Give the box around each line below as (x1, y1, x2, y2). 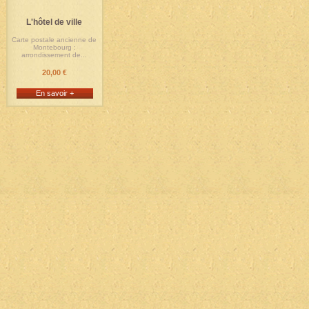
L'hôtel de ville (26, 17, 82, 27)
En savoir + (36, 89, 74, 97)
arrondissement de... (21, 51, 87, 59)
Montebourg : (32, 43, 76, 51)
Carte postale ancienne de (12, 36, 97, 43)
